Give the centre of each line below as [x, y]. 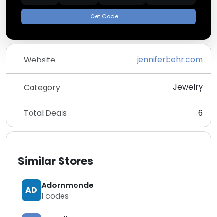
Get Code [104, 16]
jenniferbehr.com [170, 59]
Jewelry [188, 87]
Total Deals [45, 113]
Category [42, 87]
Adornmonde [67, 185]
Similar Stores [55, 161]
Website [39, 60]
